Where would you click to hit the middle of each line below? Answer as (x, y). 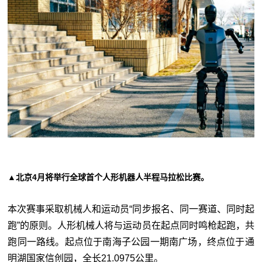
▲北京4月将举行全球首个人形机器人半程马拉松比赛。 (108, 177)
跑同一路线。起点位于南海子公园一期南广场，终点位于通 (131, 242)
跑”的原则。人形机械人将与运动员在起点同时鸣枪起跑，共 (131, 225)
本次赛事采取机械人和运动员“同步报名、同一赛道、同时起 (131, 209)
